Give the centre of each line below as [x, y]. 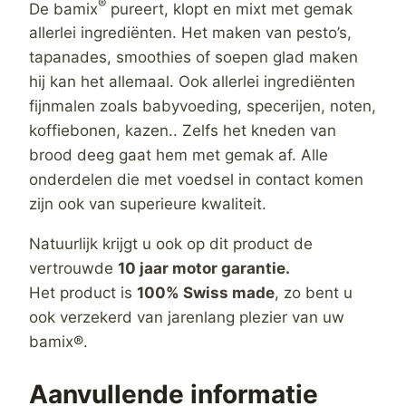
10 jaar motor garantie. [206, 269]
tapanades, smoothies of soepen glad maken [193, 58]
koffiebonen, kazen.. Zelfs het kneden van [183, 131]
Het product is [83, 293]
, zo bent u [314, 293]
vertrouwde [73, 269]
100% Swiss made [206, 293]
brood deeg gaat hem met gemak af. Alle [179, 155]
